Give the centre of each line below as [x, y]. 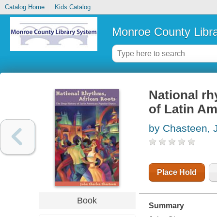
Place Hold [177, 172]
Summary [166, 206]
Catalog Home [24, 7]
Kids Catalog [72, 7]
